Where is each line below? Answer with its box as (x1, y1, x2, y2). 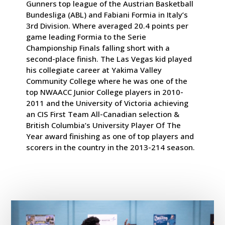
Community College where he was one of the (26, 75, 188, 86)
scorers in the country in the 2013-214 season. (26, 142, 195, 152)
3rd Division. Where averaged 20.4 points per (26, 20, 189, 31)
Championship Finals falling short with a (26, 42, 170, 53)
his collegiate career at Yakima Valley (26, 64, 162, 75)
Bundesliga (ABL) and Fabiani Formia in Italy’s (26, 9, 188, 20)
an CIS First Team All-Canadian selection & (26, 108, 180, 119)
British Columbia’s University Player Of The (26, 120, 181, 130)
